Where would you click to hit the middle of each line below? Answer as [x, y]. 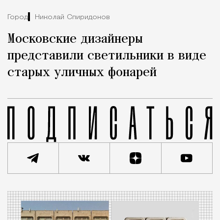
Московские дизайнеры [75, 40]
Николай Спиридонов [72, 17]
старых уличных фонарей [82, 73]
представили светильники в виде [107, 56]
